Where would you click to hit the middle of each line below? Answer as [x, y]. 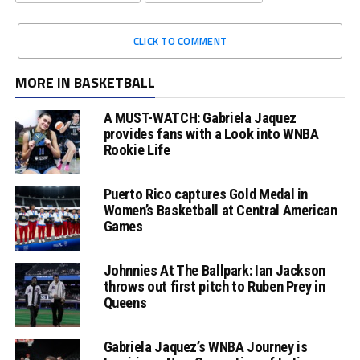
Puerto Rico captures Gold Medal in [206, 194]
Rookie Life [137, 149]
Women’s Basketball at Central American [220, 210]
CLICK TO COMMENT [180, 41]
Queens [125, 302]
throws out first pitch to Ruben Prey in [214, 286]
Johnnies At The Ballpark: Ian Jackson [214, 270]
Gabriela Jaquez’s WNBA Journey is [205, 346]
